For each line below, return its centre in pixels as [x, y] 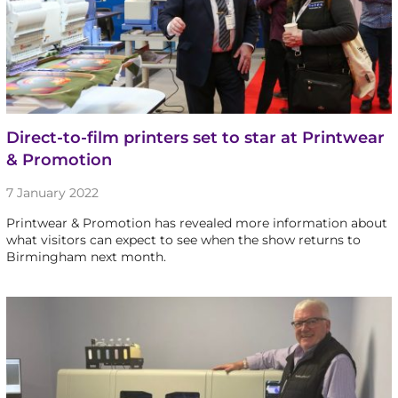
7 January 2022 [52, 193]
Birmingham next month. [86, 257]
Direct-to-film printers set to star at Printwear [195, 138]
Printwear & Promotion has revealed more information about [196, 223]
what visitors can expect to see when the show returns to [183, 240]
